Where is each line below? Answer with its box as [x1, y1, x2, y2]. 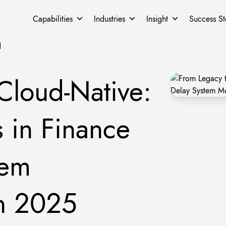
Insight [146, 13, 168, 25]
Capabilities [33, 13, 73, 25]
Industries [94, 13, 125, 25]
